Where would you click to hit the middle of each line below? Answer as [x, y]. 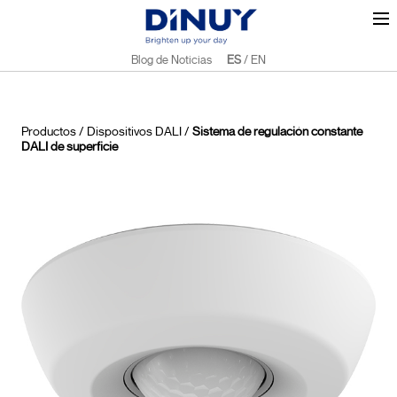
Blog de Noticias [171, 60]
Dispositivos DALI [134, 132]
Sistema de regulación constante [277, 132]
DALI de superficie [70, 147]
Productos [49, 132]
